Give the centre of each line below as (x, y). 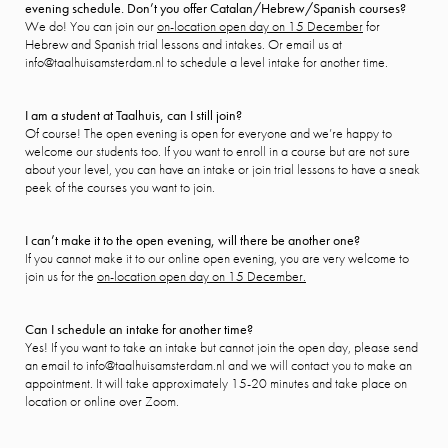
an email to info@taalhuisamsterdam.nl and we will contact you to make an (218, 365)
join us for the (61, 276)
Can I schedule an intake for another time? (139, 329)
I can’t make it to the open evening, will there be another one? (192, 240)
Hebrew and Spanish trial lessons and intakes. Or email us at (183, 44)
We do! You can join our (91, 26)
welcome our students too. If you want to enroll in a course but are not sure (217, 151)
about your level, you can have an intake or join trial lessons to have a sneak (222, 169)
